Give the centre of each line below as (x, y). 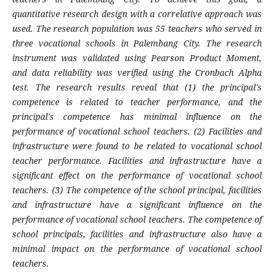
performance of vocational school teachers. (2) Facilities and (137, 131)
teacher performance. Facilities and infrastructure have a (137, 161)
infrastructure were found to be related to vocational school (137, 146)
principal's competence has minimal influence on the (137, 117)
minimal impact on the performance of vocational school (137, 249)
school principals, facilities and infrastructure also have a (137, 234)
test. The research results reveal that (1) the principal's (137, 87)
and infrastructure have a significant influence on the (137, 205)
